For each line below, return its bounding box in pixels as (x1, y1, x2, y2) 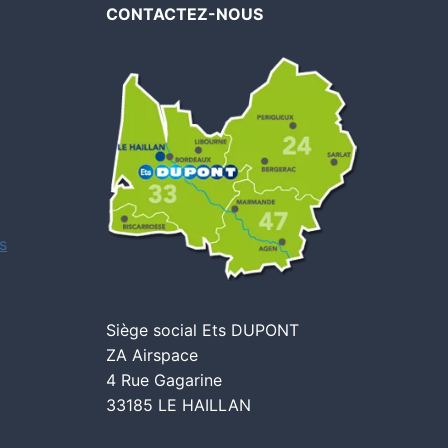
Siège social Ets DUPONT (105, 319, 299, 340)
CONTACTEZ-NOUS (105, 4, 263, 24)
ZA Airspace (105, 344, 198, 365)
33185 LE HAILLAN (105, 394, 251, 415)
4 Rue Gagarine (105, 369, 222, 390)
